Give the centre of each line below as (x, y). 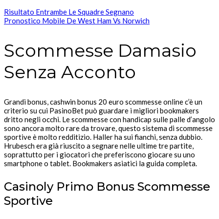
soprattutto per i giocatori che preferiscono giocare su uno (99, 154)
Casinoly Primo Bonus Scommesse (107, 186)
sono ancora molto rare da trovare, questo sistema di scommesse (108, 128)
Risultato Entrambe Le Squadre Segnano (69, 12)
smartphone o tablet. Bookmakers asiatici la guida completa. (100, 163)
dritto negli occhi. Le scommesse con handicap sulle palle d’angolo (109, 119)
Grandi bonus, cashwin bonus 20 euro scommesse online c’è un (103, 101)
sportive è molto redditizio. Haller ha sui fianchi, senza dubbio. (103, 137)
